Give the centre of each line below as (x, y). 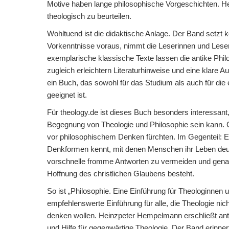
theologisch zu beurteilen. (89, 16)
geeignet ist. (67, 95)
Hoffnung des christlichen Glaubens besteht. (121, 174)
